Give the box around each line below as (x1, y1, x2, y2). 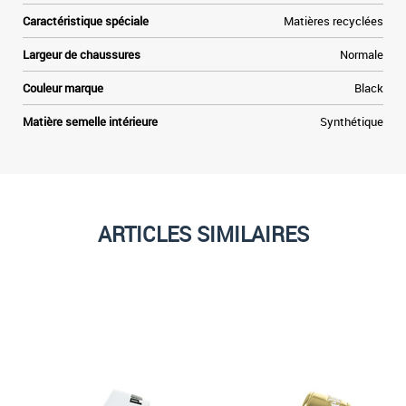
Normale (340, 46, 383, 63)
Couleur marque (23, 80, 103, 96)
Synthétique (320, 113, 383, 130)
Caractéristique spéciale (23, 13, 149, 29)
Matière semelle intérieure (23, 113, 158, 130)
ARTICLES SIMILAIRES (97, 220, 309, 248)
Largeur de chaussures (23, 46, 140, 63)
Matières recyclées (284, 13, 383, 29)
